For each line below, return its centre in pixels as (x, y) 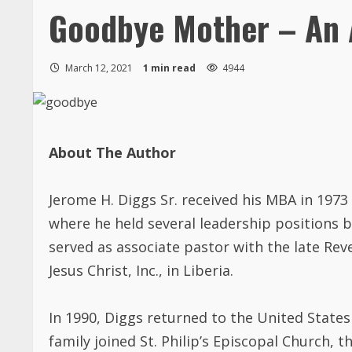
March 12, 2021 (99, 68)
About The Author (112, 152)
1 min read (169, 68)
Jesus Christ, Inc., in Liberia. (141, 270)
